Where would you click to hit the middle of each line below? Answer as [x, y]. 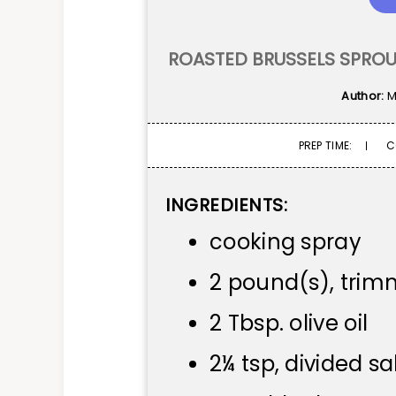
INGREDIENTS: [226, 205]
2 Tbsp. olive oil [289, 323]
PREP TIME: [327, 145]
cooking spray [286, 241]
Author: [364, 95]
